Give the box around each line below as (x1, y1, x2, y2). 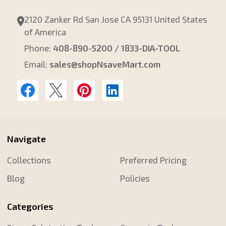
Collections (7, 155, 51, 165)
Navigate (7, 133, 46, 145)
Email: (24, 59, 50, 70)
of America (24, 27, 67, 37)
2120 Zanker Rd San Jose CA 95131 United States (24, 14, 208, 25)
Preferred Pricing (120, 155, 187, 165)
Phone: (24, 43, 53, 53)
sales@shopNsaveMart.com (49, 59, 161, 70)
